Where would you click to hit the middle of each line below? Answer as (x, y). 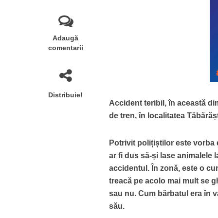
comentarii (65, 47)
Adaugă (66, 38)
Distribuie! (66, 95)
